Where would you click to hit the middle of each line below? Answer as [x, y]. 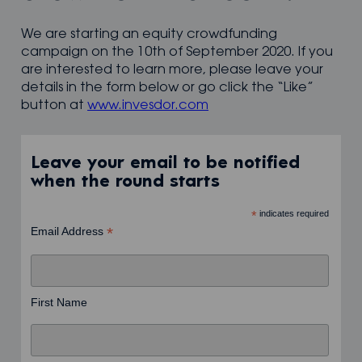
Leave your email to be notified [165, 164]
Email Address [68, 231]
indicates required [293, 213]
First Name [59, 303]
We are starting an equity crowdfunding [149, 35]
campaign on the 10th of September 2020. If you [177, 53]
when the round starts [125, 182]
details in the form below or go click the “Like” [168, 88]
